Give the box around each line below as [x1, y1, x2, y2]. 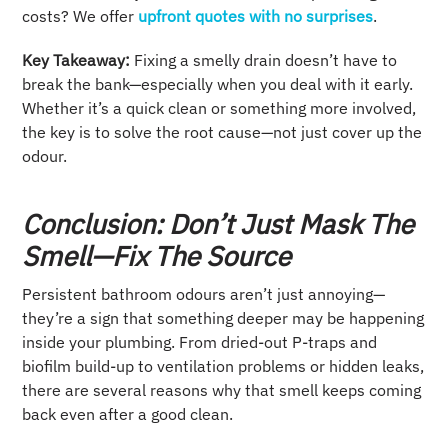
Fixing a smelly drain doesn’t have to [134, 50, 398, 71]
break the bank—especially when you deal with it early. [22, 74, 414, 95]
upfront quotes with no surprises [134, 6, 374, 27]
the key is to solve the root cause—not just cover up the [22, 122, 423, 143]
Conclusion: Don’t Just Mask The [22, 206, 415, 242]
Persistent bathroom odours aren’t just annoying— [22, 284, 386, 305]
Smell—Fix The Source [22, 238, 292, 274]
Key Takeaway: [22, 50, 135, 71]
